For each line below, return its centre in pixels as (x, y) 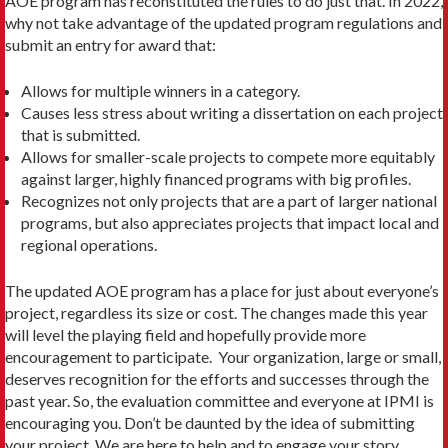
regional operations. (89, 244)
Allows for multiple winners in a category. (160, 90)
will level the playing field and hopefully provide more (185, 334)
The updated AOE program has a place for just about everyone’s (222, 290)
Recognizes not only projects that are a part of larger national (229, 200)
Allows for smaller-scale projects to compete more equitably (228, 156)
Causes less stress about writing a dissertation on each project (232, 112)
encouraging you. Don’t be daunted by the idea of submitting (210, 422)
